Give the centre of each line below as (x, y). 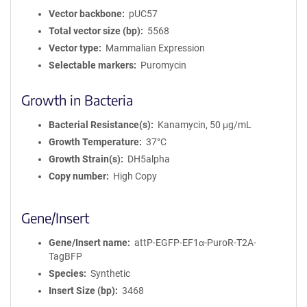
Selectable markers (91, 65)
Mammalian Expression (155, 48)
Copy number (77, 176)
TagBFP (65, 256)
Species (66, 273)
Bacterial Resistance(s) (100, 125)
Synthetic (110, 273)
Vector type (74, 48)
